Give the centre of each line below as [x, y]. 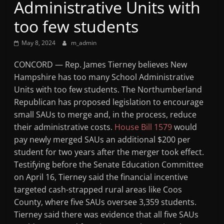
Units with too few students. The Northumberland [108, 89]
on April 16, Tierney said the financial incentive [101, 177]
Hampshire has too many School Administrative [104, 77]
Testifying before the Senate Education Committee [109, 164]
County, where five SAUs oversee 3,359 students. [105, 202]
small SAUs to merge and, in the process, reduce [105, 114]
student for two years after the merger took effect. [109, 152]
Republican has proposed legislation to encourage [109, 102]
